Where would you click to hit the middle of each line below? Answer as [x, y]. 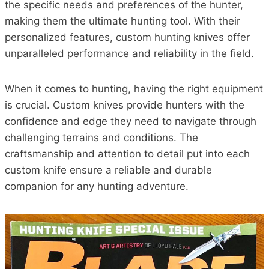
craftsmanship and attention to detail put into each [127, 154]
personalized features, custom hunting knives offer [127, 37]
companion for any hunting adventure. [97, 186]
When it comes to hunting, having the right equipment [134, 89]
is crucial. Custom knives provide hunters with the [125, 105]
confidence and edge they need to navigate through [131, 121]
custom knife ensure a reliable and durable [108, 170]
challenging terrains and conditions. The [101, 138]
